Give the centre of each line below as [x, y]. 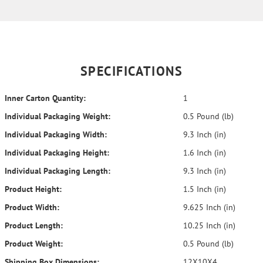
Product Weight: [34, 244]
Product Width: [32, 207]
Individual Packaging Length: [58, 171]
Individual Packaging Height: [57, 153]
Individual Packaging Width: [56, 134]
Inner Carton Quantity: [45, 98]
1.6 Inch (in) [203, 153]
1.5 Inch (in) [203, 189]
